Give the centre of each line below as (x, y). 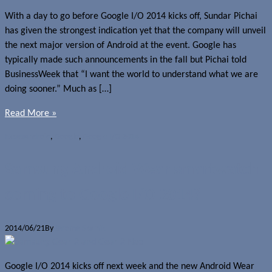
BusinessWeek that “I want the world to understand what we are (131, 74)
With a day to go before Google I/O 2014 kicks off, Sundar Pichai (131, 16)
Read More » (31, 113)
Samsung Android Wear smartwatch (132, 170)
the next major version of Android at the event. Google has (121, 45)
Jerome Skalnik (80, 228)
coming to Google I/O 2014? (103, 195)
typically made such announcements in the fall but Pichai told (126, 60)
